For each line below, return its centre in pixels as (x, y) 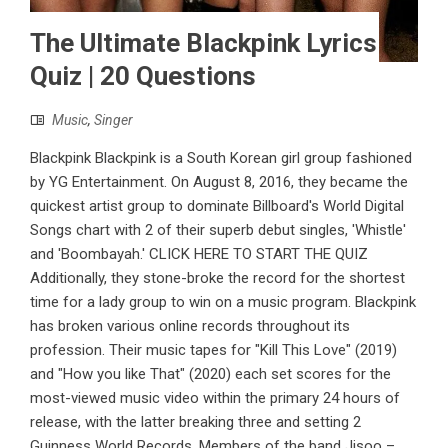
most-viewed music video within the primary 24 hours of (215, 398)
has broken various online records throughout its (190, 326)
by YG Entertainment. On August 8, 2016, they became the (219, 182)
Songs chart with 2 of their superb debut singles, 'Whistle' (218, 230)
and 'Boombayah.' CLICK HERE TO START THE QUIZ (199, 254)
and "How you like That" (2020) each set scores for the (210, 374)
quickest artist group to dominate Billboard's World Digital (217, 206)
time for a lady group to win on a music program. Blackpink (223, 302)
